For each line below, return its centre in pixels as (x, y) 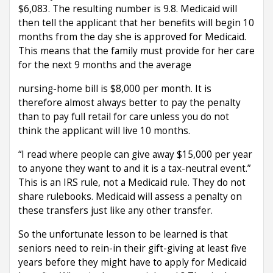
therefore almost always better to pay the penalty (129, 102)
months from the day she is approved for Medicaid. (132, 37)
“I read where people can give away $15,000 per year (135, 154)
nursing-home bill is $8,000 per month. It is (115, 88)
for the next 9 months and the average (105, 65)
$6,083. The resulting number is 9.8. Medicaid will (128, 9)
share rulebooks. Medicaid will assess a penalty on (130, 196)
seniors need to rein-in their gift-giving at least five (133, 248)
